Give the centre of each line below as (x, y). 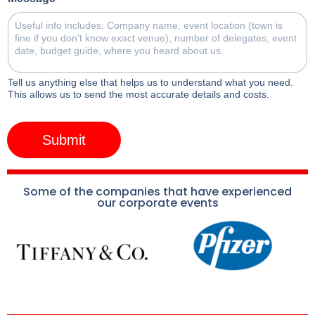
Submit (64, 140)
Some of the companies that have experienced (157, 191)
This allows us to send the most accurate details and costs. (139, 94)
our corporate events (157, 202)
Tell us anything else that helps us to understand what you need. (150, 82)
